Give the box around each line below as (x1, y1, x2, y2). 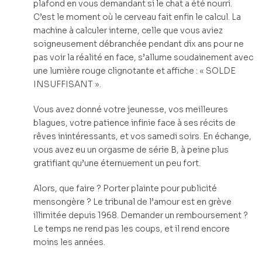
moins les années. (33, 236, 105, 247)
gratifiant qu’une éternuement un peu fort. (33, 157, 201, 168)
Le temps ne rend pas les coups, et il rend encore (33, 223, 230, 234)
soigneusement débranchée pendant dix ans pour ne (33, 39, 244, 50)
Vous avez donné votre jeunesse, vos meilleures (33, 104, 228, 115)
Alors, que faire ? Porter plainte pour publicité (33, 182, 217, 194)
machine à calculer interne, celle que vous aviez (33, 25, 223, 36)
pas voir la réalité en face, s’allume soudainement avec (33, 52, 253, 63)
